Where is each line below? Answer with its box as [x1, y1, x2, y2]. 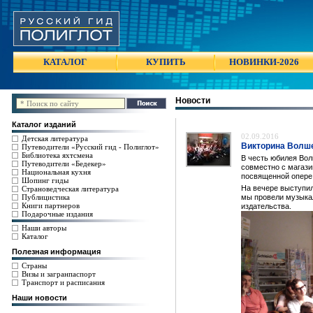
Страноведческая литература [21, 184, 119, 193]
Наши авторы [21, 224, 66, 232]
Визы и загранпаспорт [21, 270, 96, 278]
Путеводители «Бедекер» [21, 159, 106, 168]
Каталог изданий [11, 120, 76, 129]
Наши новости [11, 293, 67, 302]
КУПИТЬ [145, 57, 186, 67]
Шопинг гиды [21, 176, 68, 184]
